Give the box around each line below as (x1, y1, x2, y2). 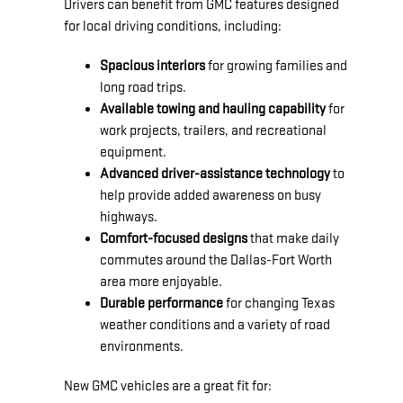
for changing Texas (223, 294, 335, 312)
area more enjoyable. (100, 273, 222, 291)
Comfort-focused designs (100, 229, 247, 247)
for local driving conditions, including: (64, 17, 282, 35)
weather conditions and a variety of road (100, 316, 330, 334)
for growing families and (205, 57, 347, 75)
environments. (100, 337, 184, 355)
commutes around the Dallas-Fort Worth (100, 251, 332, 269)
